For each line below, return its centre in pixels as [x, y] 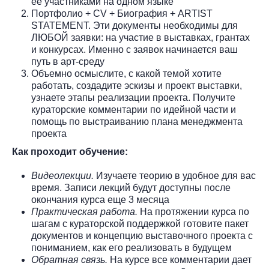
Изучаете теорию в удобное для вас [175, 176]
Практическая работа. [84, 212]
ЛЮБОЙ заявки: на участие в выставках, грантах [141, 38]
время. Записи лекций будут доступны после [131, 188]
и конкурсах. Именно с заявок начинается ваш [134, 50]
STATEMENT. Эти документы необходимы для [134, 26]
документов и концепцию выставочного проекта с [142, 236]
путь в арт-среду [68, 62]
